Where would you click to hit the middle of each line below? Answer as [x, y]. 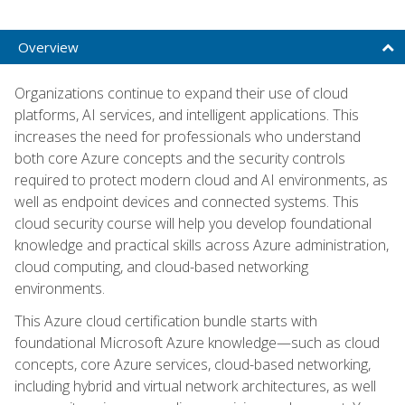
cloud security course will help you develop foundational [193, 223]
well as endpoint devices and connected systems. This [187, 201]
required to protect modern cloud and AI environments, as [201, 179]
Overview [48, 47]
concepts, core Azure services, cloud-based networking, [193, 364]
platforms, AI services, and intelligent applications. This [187, 114]
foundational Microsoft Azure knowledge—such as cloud [197, 342]
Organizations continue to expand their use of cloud [181, 93]
